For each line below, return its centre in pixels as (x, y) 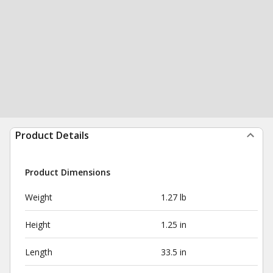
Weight (39, 197)
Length (39, 252)
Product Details (52, 135)
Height (38, 225)
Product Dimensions (68, 172)
